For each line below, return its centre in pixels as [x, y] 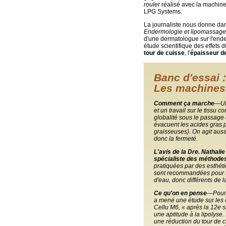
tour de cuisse [164, 53]
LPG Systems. [163, 11]
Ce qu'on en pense [180, 193]
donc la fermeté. [176, 138]
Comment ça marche [184, 103]
